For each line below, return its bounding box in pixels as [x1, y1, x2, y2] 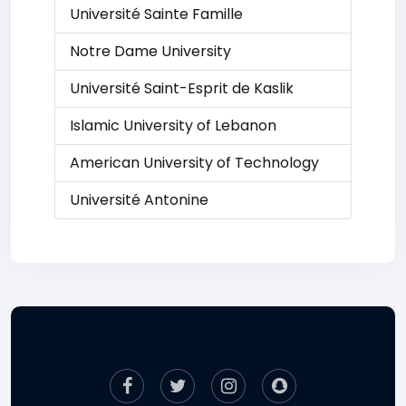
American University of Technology [70, 152, 319, 173]
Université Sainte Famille [70, 4, 243, 24]
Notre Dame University [70, 41, 231, 62]
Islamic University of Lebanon [70, 115, 276, 136]
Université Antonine [70, 189, 208, 210]
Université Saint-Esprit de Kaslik [70, 78, 294, 99]
